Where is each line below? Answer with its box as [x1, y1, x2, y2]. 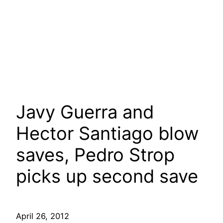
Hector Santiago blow [16, 122, 199, 145]
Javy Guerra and [16, 101, 154, 123]
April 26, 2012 [16, 211, 69, 222]
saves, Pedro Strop [16, 144, 175, 166]
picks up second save [16, 165, 198, 188]
